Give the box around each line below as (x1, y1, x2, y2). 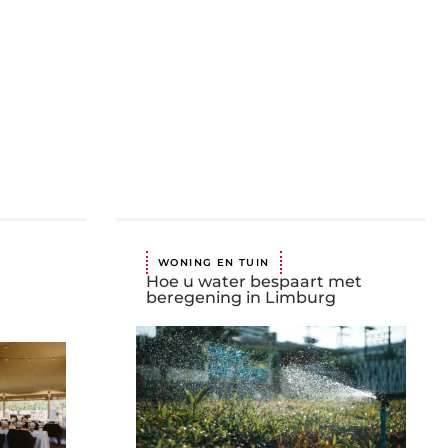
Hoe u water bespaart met (146, 272, 362, 292)
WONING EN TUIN (158, 256, 270, 270)
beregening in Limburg (146, 288, 336, 308)
